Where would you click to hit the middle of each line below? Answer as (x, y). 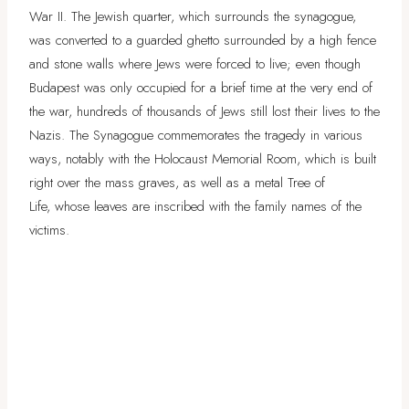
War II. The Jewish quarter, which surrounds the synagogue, (193, 16)
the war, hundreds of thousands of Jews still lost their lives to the (204, 111)
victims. (49, 230)
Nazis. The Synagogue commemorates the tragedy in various (196, 135)
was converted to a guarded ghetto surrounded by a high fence (203, 40)
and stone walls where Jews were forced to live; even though (195, 63)
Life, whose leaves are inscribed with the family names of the (195, 206)
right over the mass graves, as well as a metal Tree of (177, 182)
